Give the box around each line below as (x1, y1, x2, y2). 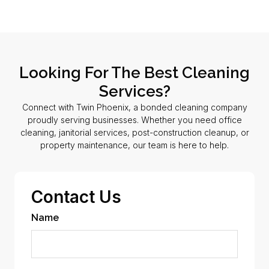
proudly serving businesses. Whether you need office (27, 114, 242, 125)
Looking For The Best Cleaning (19, 63, 250, 82)
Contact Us (31, 187, 121, 208)
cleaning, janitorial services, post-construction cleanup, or (20, 127, 249, 138)
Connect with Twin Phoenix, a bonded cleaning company (22, 101, 247, 112)
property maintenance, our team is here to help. (40, 139, 229, 150)
